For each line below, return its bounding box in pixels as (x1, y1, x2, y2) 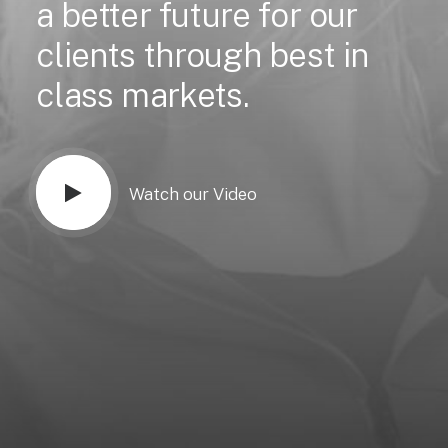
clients (36, 35, 136, 75)
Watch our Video (129, 184, 257, 204)
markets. (121, 75, 249, 115)
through (142, 35, 262, 75)
